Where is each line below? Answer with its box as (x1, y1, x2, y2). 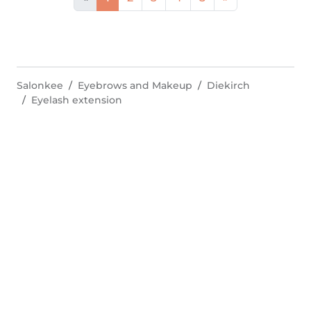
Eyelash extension (31, 94, 122, 106)
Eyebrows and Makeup (78, 79, 192, 92)
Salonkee (17, 79, 63, 92)
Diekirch (207, 79, 250, 92)
